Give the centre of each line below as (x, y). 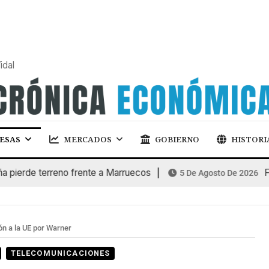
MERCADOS (88, 139)
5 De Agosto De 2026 (199, 173)
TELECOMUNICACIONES (60, 253)
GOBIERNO (177, 139)
